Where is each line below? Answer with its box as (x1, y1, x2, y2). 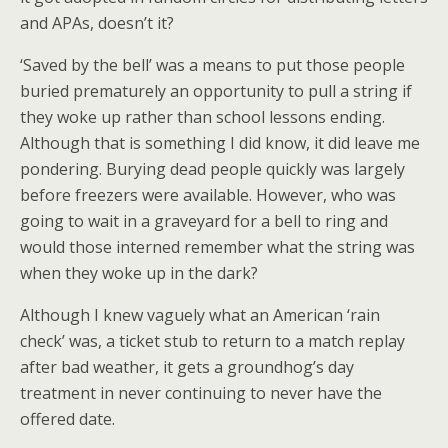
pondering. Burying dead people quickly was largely (20, 158, 405, 180)
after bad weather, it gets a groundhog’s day (20, 356, 354, 378)
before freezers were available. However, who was (20, 184, 396, 206)
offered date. (20, 408, 115, 430)
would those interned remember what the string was (20, 236, 415, 258)
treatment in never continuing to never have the (20, 382, 382, 404)
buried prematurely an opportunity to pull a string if (20, 80, 412, 102)
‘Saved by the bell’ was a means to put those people (20, 54, 405, 76)
